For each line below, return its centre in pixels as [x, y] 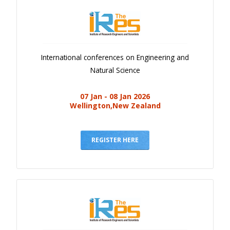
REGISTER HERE [115, 140]
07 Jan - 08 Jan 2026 [115, 97]
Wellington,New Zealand [115, 106]
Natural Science [115, 70]
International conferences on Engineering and [115, 57]
